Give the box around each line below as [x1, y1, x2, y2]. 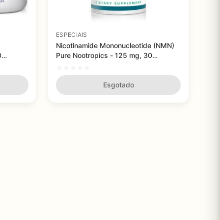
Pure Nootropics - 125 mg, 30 [56, 51, 152, 59]
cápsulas [56, 61, 85, 69]
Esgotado [103, 81, 134, 89]
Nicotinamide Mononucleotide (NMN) [56, 41, 174, 50]
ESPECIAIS [56, 31, 87, 38]
